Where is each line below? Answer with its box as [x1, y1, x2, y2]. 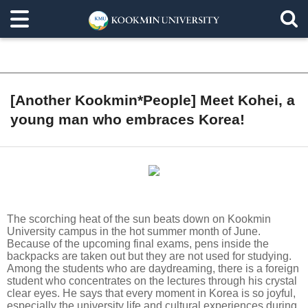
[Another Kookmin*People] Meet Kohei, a [10, 92, 295, 108]
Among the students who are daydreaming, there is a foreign [7, 263, 299, 274]
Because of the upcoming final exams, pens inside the [7, 238, 269, 250]
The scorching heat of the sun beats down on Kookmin [7, 213, 271, 225]
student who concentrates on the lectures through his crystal [7, 275, 297, 287]
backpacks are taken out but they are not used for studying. [7, 250, 291, 262]
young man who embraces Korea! [10, 111, 245, 127]
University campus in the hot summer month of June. [7, 225, 261, 237]
